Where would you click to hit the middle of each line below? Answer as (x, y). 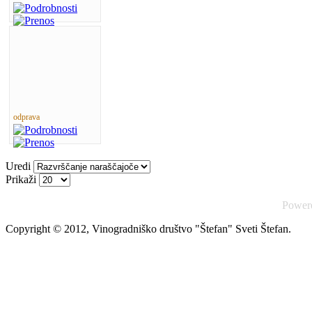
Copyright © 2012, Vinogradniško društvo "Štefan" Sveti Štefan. (148, 228)
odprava (26, 117)
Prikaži (22, 179)
